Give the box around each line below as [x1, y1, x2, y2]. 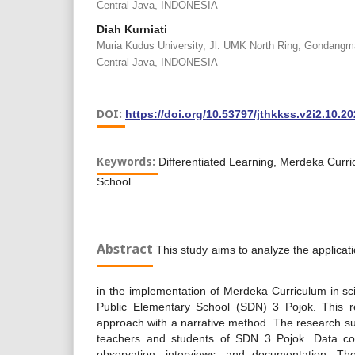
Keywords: [97, 154, 158, 169]
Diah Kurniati [97, 23, 167, 36]
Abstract [97, 240, 153, 258]
